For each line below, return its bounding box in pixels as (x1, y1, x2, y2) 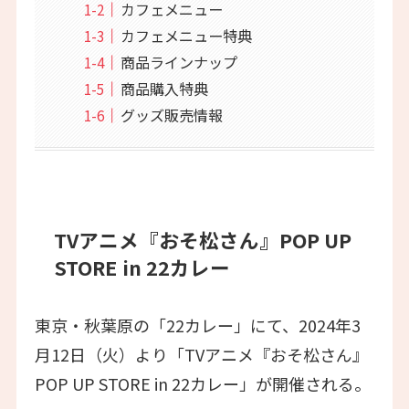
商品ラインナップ (120, 50, 237, 73)
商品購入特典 (120, 77, 208, 100)
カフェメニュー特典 (120, 24, 252, 47)
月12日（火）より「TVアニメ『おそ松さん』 (34, 341, 369, 366)
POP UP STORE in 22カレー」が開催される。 (34, 371, 371, 395)
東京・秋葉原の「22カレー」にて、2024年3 (34, 312, 361, 337)
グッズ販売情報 (120, 103, 223, 126)
